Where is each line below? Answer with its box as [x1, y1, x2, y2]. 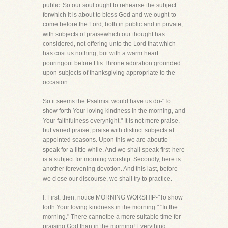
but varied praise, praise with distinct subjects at [43, 127, 174, 134]
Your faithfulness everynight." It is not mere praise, [43, 117, 180, 124]
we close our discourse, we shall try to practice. [43, 175, 172, 182]
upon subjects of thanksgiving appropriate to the [43, 69, 175, 76]
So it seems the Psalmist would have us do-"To [43, 98, 171, 105]
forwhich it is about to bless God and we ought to [43, 11, 176, 18]
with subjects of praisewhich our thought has [43, 31, 165, 38]
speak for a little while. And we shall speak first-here [43, 146, 185, 153]
